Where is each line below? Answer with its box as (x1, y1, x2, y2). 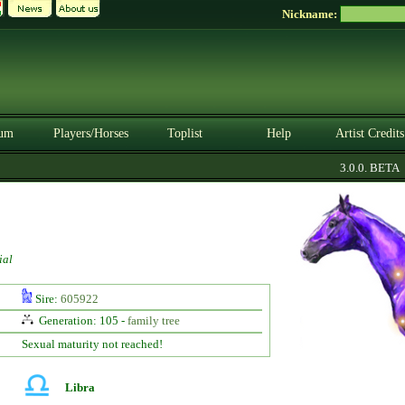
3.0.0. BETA (324, 161, 386, 174)
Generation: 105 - (35, 314, 127, 327)
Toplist (166, 127, 202, 140)
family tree (127, 314, 180, 327)
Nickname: (282, 7, 340, 21)
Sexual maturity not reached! (21, 337, 163, 351)
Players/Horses (52, 127, 128, 140)
